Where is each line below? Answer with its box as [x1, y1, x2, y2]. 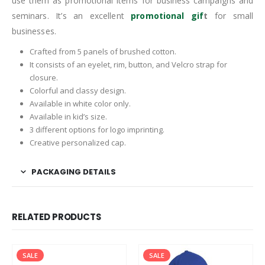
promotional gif [131, 9, 204, 21]
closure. [29, 72, 58, 83]
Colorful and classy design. [29, 85, 126, 96]
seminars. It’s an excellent [12, 9, 131, 21]
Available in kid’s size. [29, 111, 107, 122]
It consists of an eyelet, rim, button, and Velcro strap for [29, 59, 227, 70]
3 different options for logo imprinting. [29, 124, 164, 135]
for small [208, 9, 253, 21]
